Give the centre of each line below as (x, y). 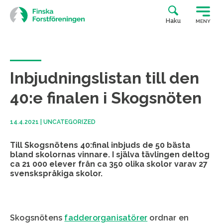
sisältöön (26, 23)
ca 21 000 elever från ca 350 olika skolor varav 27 (109, 164)
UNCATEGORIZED (69, 122)
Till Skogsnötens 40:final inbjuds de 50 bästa (100, 145)
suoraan (24, 14)
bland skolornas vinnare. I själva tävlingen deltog (110, 155)
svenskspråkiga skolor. (56, 174)
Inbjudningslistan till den (105, 78)
